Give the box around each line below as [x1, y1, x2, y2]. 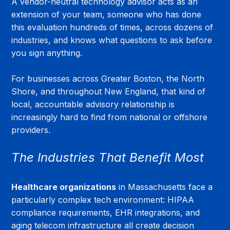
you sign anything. [11, 47, 83, 58]
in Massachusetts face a [116, 181, 216, 192]
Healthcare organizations [11, 181, 117, 192]
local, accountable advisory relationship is [11, 99, 178, 109]
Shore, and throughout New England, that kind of [11, 86, 208, 97]
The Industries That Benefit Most [11, 149, 204, 165]
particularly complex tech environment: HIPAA [11, 194, 197, 205]
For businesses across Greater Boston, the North [11, 73, 207, 84]
